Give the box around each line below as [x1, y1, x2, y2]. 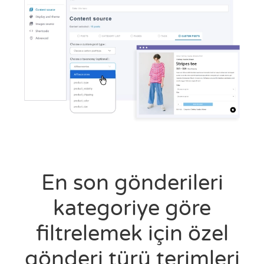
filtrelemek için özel [35, 221, 229, 247]
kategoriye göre [53, 196, 211, 222]
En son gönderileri [41, 170, 223, 196]
